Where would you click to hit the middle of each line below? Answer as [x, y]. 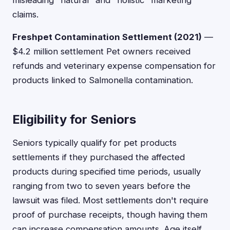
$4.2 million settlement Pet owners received [101, 51]
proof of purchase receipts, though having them [110, 215]
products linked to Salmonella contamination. [103, 80]
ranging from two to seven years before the [101, 186]
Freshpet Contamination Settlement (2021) [107, 37]
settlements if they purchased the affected [99, 157]
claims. [25, 14]
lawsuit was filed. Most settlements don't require [110, 200]
